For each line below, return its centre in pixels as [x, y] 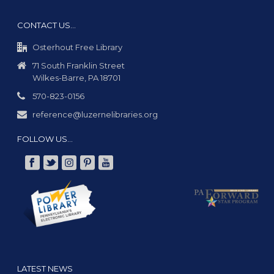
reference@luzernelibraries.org [95, 114]
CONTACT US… [47, 25]
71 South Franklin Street [79, 65]
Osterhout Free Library [78, 47]
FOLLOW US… [45, 139]
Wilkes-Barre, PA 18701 [77, 77]
